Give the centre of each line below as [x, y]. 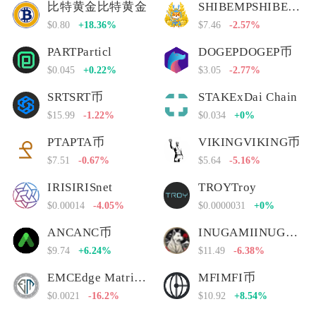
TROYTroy [227, 187]
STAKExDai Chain [248, 97]
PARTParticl [80, 51]
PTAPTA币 [76, 142]
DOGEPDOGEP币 [245, 51]
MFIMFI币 [227, 277]
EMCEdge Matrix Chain [140, 277]
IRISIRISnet [80, 187]
